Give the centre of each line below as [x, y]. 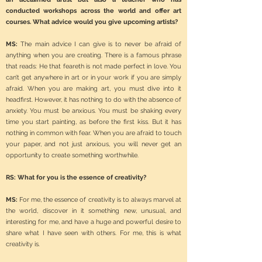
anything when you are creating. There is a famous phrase [94, 55]
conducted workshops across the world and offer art [94, 11]
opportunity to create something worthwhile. [72, 155]
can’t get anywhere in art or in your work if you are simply [94, 77]
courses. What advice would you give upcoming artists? [92, 22]
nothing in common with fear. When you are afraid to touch [94, 133]
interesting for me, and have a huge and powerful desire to [94, 222]
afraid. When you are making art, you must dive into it [94, 89]
